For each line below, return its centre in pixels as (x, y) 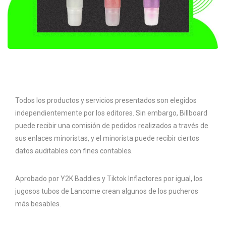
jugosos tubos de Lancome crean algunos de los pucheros (107, 191)
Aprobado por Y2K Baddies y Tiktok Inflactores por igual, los (109, 179)
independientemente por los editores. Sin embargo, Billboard (111, 113)
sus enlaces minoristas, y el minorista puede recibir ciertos (107, 138)
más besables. (38, 204)
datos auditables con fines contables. (74, 151)
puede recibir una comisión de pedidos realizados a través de (112, 126)
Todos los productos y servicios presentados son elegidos (106, 101)
